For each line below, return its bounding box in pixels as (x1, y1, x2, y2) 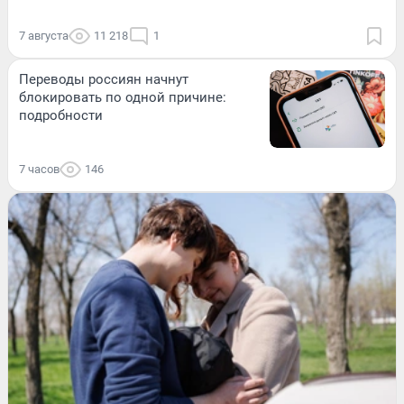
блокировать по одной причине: (19, 89, 226, 106)
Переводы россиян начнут (19, 71, 188, 88)
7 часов (19, 161, 60, 176)
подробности (19, 107, 103, 124)
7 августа (19, 29, 69, 43)
